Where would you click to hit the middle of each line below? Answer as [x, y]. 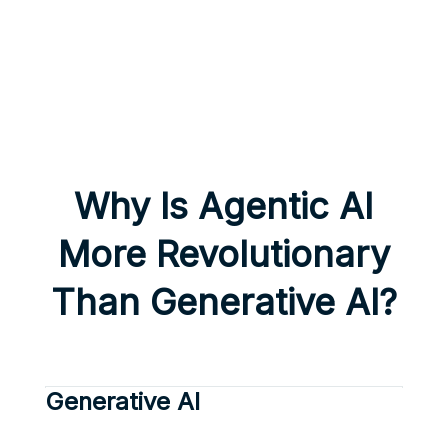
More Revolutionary [223, 254]
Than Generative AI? [223, 302]
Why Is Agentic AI [224, 206]
